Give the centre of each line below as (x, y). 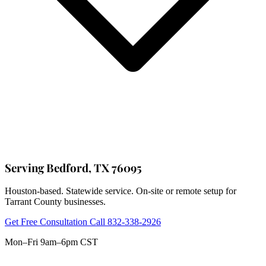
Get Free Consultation (47, 222)
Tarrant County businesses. (55, 202)
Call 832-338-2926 (125, 222)
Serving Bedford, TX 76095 (73, 167)
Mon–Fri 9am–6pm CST (51, 242)
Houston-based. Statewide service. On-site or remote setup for (121, 191)
